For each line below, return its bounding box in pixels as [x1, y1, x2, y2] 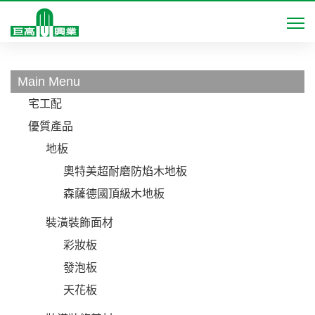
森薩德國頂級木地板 [63, 188, 165, 200]
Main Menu [18, 75, 80, 89]
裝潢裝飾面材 [46, 217, 113, 229]
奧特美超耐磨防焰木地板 [63, 165, 187, 177]
